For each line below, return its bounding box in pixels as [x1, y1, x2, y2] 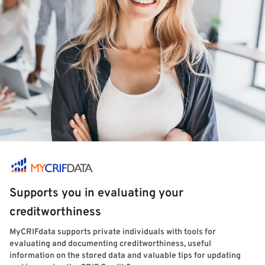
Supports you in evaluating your [9, 186, 183, 201]
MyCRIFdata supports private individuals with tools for [9, 227, 216, 237]
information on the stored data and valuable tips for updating [9, 251, 241, 261]
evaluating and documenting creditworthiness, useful [9, 239, 211, 249]
